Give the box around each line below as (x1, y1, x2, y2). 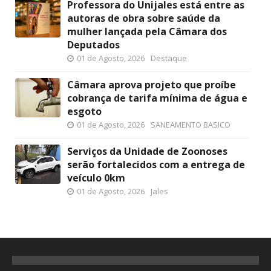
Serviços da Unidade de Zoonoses (67, 145, 227, 158)
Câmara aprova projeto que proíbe (67, 78, 236, 91)
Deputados (67, 38, 120, 51)
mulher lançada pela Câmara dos (67, 25, 227, 38)
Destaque (151, 53, 187, 64)
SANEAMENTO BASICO (151, 119, 230, 130)
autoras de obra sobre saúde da (67, 11, 220, 25)
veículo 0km (67, 171, 125, 184)
